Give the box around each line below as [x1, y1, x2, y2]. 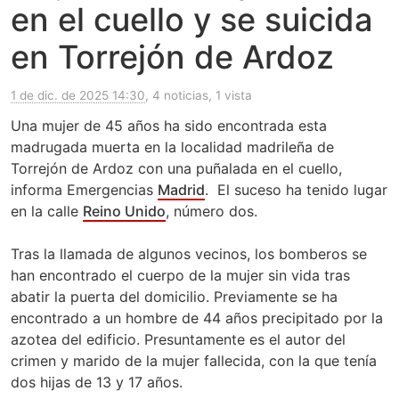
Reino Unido [83, 202, 166, 221]
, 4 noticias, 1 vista [145, 88, 252, 103]
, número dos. [166, 202, 257, 221]
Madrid [158, 181, 205, 199]
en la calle [11, 202, 83, 221]
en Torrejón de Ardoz [11, 37, 334, 77]
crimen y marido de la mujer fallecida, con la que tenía [11, 352, 377, 370]
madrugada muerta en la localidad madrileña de [11, 138, 334, 157]
